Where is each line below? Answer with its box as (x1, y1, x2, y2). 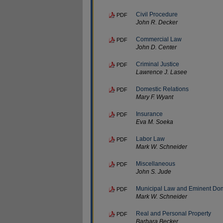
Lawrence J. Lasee (136, 68, 187, 76)
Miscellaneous (136, 160, 175, 167)
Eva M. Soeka (136, 118, 173, 125)
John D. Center (136, 43, 177, 51)
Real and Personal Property (136, 210, 211, 217)
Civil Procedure (136, 10, 178, 18)
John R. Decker (136, 18, 178, 26)
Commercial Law (136, 35, 182, 43)
